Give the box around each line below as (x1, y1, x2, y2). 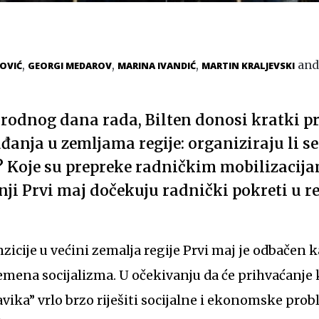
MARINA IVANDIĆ (117, 58, 196, 72)
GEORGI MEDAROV (28, 58, 112, 72)
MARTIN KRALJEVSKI (202, 58, 295, 72)
